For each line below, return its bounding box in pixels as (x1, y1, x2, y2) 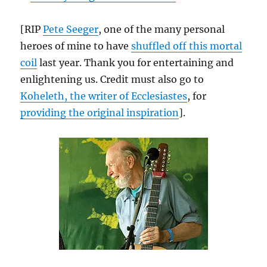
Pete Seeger (43, 23, 99, 35)
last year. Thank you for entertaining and (37, 57, 234, 69)
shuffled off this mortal (131, 40, 243, 52)
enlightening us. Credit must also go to (20, 73, 204, 85)
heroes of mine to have (20, 40, 132, 52)
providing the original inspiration (20, 107, 179, 119)
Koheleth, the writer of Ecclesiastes (20, 90, 188, 102)
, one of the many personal (98, 23, 225, 35)
